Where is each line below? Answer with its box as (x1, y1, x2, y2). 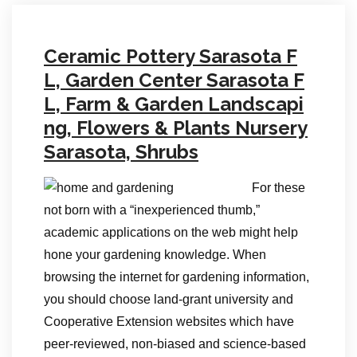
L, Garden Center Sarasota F (44, 69, 304, 92)
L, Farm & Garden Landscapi (44, 92, 304, 116)
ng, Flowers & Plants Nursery (44, 116, 308, 139)
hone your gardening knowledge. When (44, 248, 266, 261)
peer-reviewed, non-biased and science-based (44, 337, 306, 351)
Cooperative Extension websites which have (44, 315, 294, 328)
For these (252, 181, 305, 194)
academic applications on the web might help (44, 226, 298, 239)
